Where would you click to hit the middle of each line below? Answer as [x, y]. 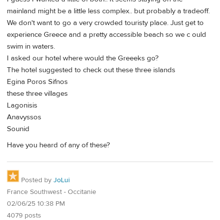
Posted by [36, 180]
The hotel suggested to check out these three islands [91, 70]
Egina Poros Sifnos [37, 82]
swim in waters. [31, 47]
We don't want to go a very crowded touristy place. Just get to [105, 23]
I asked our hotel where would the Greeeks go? [83, 58]
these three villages [37, 94]
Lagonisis [22, 106]
